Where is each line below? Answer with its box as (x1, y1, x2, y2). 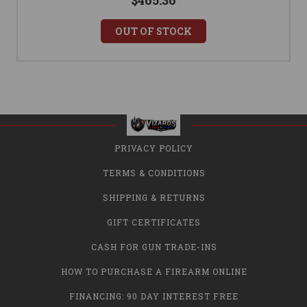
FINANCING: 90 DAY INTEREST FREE (69, 291, 238, 302)
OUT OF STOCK (115, 25, 192, 38)
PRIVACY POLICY (114, 143, 193, 154)
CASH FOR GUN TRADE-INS (90, 241, 217, 253)
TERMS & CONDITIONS (102, 167, 206, 179)
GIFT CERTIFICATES (107, 217, 201, 228)
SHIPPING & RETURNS (102, 192, 206, 204)
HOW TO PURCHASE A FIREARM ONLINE (60, 266, 247, 278)
